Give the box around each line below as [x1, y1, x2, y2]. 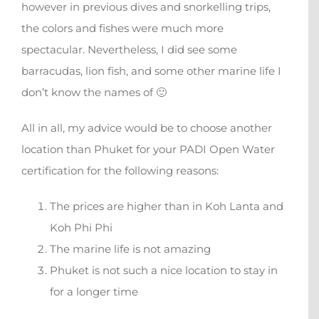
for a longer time [50, 285, 138, 299]
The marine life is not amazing [50, 242, 211, 256]
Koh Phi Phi [50, 221, 113, 235]
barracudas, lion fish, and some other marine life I [21, 64, 281, 78]
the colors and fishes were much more [21, 21, 224, 36]
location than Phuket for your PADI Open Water [21, 142, 275, 157]
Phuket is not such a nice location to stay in [50, 263, 278, 278]
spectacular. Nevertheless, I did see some [21, 43, 237, 57]
